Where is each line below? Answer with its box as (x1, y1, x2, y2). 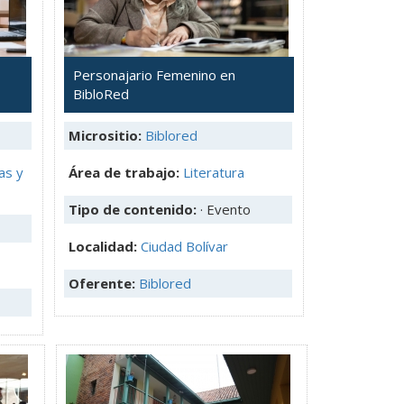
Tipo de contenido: (69, 199, 200, 218)
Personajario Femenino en (73, 65, 235, 84)
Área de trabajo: (69, 162, 179, 181)
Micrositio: (69, 125, 142, 144)
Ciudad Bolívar (141, 236, 228, 255)
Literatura (183, 162, 244, 181)
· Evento (200, 199, 251, 218)
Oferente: (69, 273, 139, 292)
